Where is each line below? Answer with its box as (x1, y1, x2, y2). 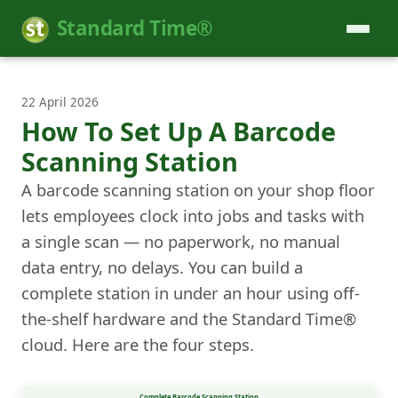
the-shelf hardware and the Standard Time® (21, 307, 356, 330)
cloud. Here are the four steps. (21, 333, 254, 356)
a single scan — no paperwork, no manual (21, 230, 340, 253)
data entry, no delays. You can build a (21, 256, 303, 279)
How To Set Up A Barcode (21, 114, 336, 149)
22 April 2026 (21, 93, 99, 110)
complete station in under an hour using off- (21, 282, 360, 305)
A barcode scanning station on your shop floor (21, 179, 375, 202)
